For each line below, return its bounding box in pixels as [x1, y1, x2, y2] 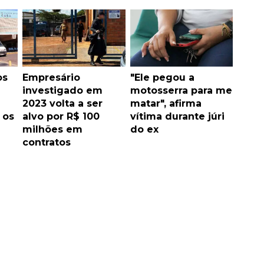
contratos [22, 137, 71, 148]
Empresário [22, 72, 80, 84]
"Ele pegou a [130, 72, 194, 84]
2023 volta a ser [22, 98, 103, 110]
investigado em [22, 85, 103, 97]
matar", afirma [130, 98, 202, 110]
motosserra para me [130, 85, 232, 97]
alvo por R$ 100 [22, 111, 100, 123]
